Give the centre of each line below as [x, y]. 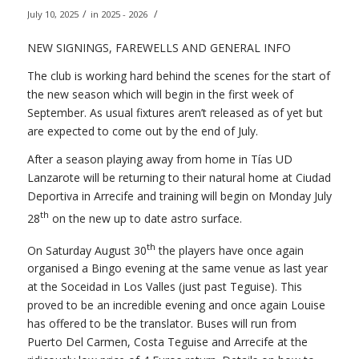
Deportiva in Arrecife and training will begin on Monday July [179, 196]
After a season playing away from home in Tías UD [159, 159]
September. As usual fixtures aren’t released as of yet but [175, 113]
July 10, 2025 [52, 14]
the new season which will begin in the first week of [160, 95]
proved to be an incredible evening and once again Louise [176, 305]
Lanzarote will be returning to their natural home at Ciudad [179, 178]
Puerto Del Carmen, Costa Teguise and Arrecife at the [167, 342]
